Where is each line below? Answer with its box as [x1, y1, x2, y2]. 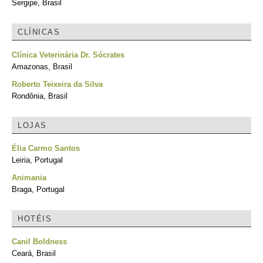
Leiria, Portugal [12, 156, 63, 164]
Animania [12, 173, 46, 182]
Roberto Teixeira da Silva [12, 80, 103, 89]
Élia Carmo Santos [12, 144, 80, 153]
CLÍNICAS [18, 28, 60, 36]
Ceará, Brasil [12, 249, 56, 258]
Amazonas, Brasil [12, 62, 72, 71]
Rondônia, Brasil [12, 92, 68, 100]
